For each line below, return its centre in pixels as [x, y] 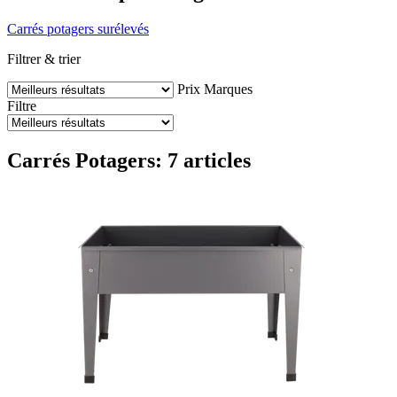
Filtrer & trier [44, 58]
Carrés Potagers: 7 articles [129, 160]
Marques [228, 89]
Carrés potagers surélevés [78, 28]
